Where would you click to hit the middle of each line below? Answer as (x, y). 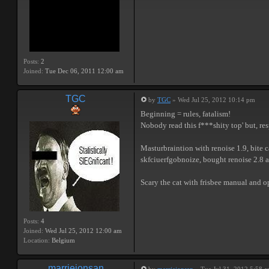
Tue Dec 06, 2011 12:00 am (83, 71)
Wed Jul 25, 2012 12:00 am (83, 231)
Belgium (62, 240)
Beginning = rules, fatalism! (186, 114)
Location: (37, 240)
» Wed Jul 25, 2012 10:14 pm (213, 100)
